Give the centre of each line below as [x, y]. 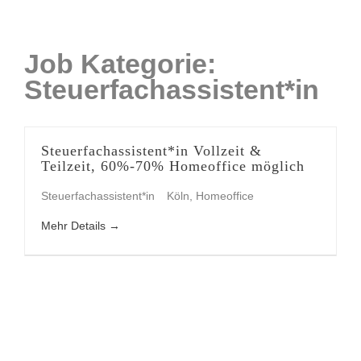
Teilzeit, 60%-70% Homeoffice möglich [173, 166]
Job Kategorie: [120, 64]
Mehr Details [75, 226]
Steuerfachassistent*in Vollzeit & [151, 151]
